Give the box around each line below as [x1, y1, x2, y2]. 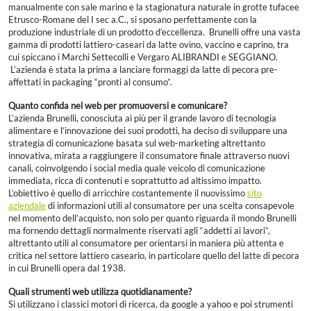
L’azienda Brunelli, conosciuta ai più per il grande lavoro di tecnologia [8, 113, 276, 124]
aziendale [8, 201, 46, 212]
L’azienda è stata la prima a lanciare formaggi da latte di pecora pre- [8, 65, 278, 76]
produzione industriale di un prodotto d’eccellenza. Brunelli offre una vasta [8, 27, 301, 38]
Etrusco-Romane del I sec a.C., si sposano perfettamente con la [8, 15, 257, 26]
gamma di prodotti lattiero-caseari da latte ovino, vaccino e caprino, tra [8, 40, 289, 51]
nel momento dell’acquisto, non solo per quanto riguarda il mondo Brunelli [8, 213, 296, 224]
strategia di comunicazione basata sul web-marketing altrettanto [8, 138, 265, 149]
